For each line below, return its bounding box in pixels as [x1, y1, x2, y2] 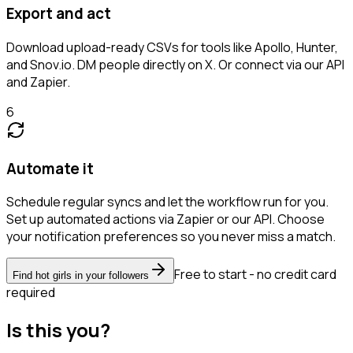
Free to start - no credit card [174, 266, 336, 284]
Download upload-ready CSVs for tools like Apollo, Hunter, [6, 38, 338, 56]
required [6, 284, 55, 302]
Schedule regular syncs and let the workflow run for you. [6, 193, 329, 211]
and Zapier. [6, 72, 70, 91]
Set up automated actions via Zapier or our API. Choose [6, 210, 325, 229]
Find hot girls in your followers [13, 269, 149, 282]
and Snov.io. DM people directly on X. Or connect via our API [6, 55, 344, 73]
